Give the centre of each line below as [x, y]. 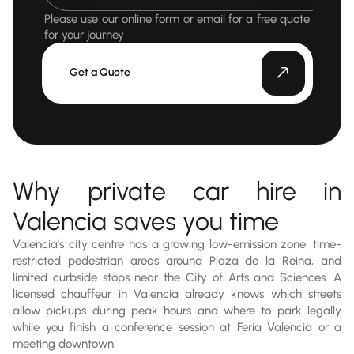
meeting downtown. [64, 343]
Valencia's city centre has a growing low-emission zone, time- [177, 244]
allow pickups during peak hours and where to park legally [177, 310]
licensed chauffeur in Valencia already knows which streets [177, 294]
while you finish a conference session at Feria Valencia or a [177, 327]
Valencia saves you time [146, 221]
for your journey [84, 34]
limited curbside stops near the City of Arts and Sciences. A [177, 277]
